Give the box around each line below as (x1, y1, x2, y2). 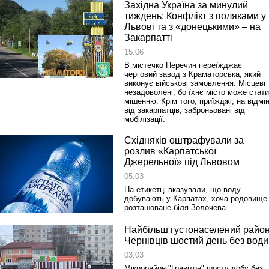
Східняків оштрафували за (124, 135, 244, 145)
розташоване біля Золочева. (124, 203, 228, 212)
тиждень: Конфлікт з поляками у (124, 11, 266, 21)
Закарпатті (124, 32, 172, 43)
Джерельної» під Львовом (124, 157, 240, 167)
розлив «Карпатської (124, 146, 216, 156)
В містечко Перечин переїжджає (124, 61, 242, 70)
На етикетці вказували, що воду (124, 185, 241, 194)
